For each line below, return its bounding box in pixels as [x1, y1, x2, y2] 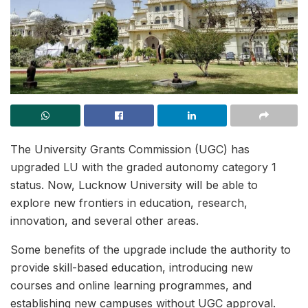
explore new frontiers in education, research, [10, 196, 247, 210]
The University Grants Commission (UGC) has [10, 142, 250, 157]
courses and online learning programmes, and [10, 278, 252, 293]
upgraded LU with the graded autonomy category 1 [10, 160, 276, 175]
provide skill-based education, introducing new [10, 261, 253, 275]
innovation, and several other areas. [10, 214, 199, 228]
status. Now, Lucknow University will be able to [10, 178, 258, 192]
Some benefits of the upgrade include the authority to [10, 243, 291, 257]
